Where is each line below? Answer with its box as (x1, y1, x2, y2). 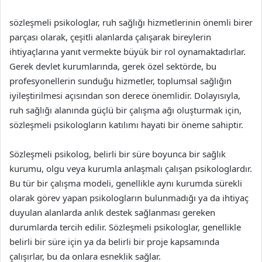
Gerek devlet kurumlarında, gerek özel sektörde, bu (9, 60, 216, 72)
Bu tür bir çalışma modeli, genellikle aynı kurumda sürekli (9, 177, 242, 189)
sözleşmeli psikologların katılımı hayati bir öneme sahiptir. (9, 119, 243, 130)
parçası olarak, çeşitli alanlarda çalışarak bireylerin (9, 31, 211, 43)
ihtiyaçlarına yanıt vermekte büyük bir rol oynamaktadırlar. (9, 46, 246, 57)
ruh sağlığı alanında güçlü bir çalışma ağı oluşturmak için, (9, 104, 242, 116)
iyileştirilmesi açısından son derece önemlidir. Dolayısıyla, (9, 89, 240, 101)
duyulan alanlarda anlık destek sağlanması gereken (9, 206, 215, 218)
